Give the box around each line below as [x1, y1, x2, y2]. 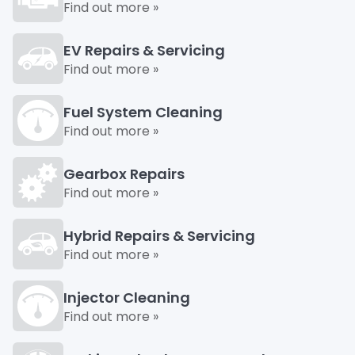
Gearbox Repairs [63, 164, 185, 184]
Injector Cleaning [63, 288, 190, 307]
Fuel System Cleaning [63, 102, 223, 122]
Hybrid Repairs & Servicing [63, 226, 255, 246]
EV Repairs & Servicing [63, 40, 225, 60]
